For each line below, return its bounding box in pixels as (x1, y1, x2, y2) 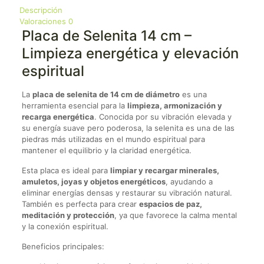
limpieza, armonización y (127, 101, 222, 111)
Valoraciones (19, 16, 68, 27)
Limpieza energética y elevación (21, 45, 239, 62)
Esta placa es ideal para (21, 166, 110, 176)
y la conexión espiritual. (21, 222, 108, 232)
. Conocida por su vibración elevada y (94, 112, 232, 122)
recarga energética (21, 112, 94, 122)
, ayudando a (165, 177, 213, 187)
